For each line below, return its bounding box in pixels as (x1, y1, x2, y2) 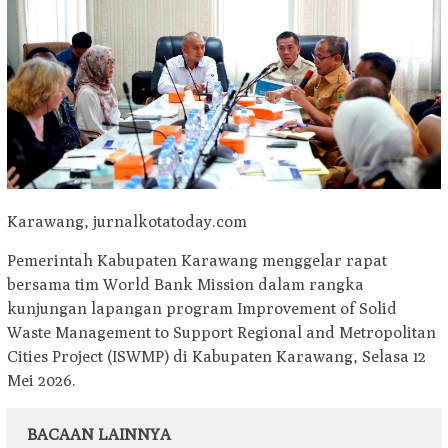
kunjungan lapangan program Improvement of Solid (7, 298, 397, 318)
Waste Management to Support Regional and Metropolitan (7, 322, 436, 342)
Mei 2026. (7, 370, 76, 390)
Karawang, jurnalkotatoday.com (7, 211, 247, 231)
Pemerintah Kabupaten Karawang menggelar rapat (7, 250, 387, 270)
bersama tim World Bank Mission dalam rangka (7, 274, 364, 294)
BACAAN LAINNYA (27, 424, 171, 444)
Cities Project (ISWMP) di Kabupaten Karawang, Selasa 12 (7, 346, 426, 366)
